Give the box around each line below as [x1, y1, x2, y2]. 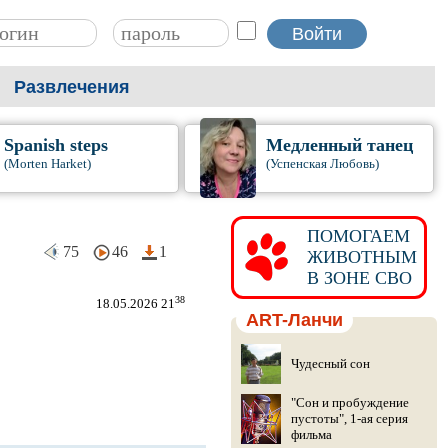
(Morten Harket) [3, 156, 91, 171]
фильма [290, 427, 332, 442]
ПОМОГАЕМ [296, 226, 410, 246]
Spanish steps [3, 135, 108, 155]
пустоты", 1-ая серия [290, 411, 408, 426]
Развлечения [14, 77, 130, 97]
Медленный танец [266, 135, 414, 155]
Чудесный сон [290, 356, 370, 371]
